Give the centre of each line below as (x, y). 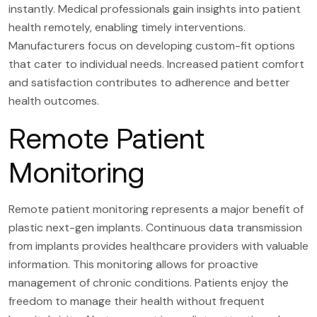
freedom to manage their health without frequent (137, 301)
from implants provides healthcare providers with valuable (158, 246)
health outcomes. (54, 100)
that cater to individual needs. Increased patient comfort (156, 64)
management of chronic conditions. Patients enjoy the (149, 282)
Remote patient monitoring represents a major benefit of (156, 209)
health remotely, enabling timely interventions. (127, 27)
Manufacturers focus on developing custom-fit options (152, 45)
